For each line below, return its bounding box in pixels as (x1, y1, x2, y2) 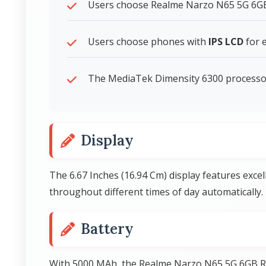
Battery (81, 220, 134, 238)
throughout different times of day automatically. (49, 185, 263, 198)
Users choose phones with (88, 35, 208, 48)
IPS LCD (208, 35, 243, 48)
